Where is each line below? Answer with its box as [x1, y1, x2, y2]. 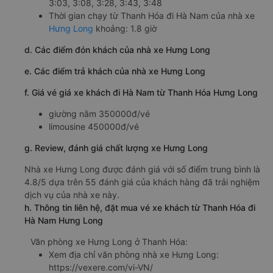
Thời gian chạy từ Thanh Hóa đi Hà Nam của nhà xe [49, 10, 255, 21]
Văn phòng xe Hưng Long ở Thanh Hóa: [30, 236, 188, 247]
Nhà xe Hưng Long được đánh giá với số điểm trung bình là [24, 163, 260, 174]
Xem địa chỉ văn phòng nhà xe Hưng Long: [49, 249, 219, 260]
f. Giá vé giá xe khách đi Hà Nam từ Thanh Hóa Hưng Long [24, 87, 258, 97]
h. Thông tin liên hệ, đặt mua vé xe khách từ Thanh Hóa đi [24, 202, 255, 213]
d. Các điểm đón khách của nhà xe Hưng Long [24, 44, 210, 55]
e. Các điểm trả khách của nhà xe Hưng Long [24, 65, 205, 76]
